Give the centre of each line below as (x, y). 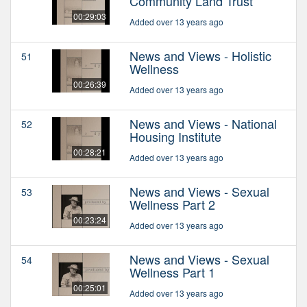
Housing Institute (175, 137)
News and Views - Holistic (200, 56)
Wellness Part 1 (172, 272)
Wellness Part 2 (172, 205)
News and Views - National (203, 124)
